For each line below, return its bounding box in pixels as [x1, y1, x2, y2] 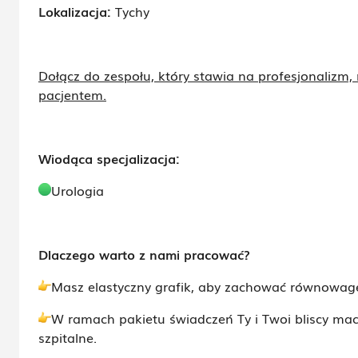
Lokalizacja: [38, 2, 115, 21]
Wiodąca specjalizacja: [38, 149, 180, 168]
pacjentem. [38, 85, 106, 104]
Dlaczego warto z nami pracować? [38, 245, 250, 264]
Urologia [51, 181, 104, 200]
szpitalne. [38, 328, 97, 347]
